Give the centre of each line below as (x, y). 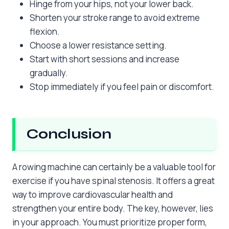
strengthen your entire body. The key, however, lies (113, 209)
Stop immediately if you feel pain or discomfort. (122, 87)
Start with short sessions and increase (105, 59)
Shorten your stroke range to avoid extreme (115, 18)
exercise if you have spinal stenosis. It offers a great (113, 181)
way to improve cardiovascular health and (93, 195)
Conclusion (69, 134)
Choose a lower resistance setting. (98, 45)
